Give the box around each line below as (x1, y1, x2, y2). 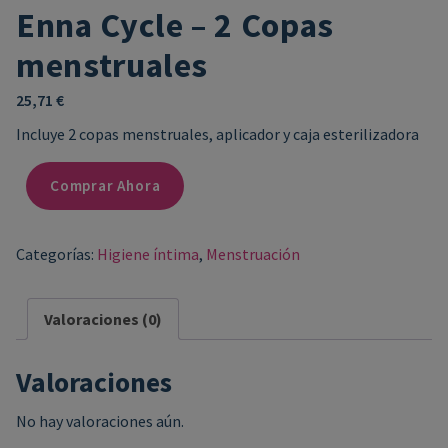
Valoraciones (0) (44, 308, 162, 329)
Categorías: (16, 243, 97, 264)
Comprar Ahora (50, 175, 161, 195)
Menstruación (206, 243, 300, 264)
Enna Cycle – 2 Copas (16, 3, 334, 46)
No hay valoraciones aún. (16, 410, 184, 431)
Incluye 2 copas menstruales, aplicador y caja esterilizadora (16, 123, 419, 144)
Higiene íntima (97, 243, 199, 264)
